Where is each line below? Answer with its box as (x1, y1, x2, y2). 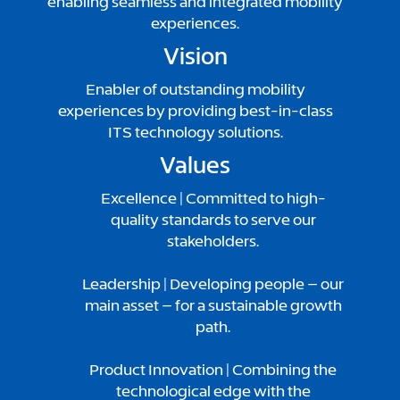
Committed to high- (182, 189, 326, 207)
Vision (162, 43, 228, 70)
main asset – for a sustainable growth (84, 296, 342, 314)
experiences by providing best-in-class (57, 102, 333, 120)
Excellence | (100, 189, 183, 207)
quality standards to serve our (110, 211, 316, 229)
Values (160, 152, 231, 179)
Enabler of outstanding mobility (85, 80, 305, 98)
